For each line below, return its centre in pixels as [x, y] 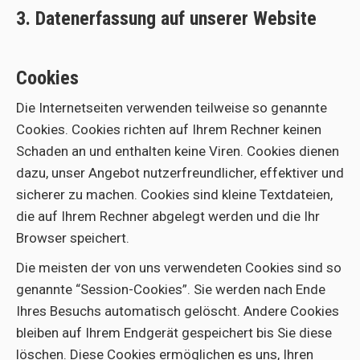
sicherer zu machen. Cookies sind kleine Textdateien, [174, 194]
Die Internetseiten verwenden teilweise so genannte [172, 108]
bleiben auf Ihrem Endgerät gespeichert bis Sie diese [174, 333]
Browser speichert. [73, 238]
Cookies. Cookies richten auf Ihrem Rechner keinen [169, 129]
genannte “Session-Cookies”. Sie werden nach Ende [171, 289]
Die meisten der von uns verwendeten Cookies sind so [179, 268]
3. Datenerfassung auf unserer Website [166, 18]
